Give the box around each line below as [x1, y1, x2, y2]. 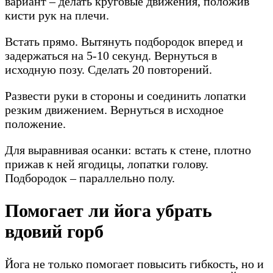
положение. [5, 116, 66, 130]
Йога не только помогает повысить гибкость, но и [5, 257, 264, 271]
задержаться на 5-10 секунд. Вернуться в [5, 48, 217, 62]
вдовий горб [5, 221, 104, 241]
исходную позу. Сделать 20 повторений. [5, 62, 212, 76]
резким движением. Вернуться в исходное [5, 102, 224, 116]
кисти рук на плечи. [5, 8, 109, 22]
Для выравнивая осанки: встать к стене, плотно [5, 143, 251, 157]
